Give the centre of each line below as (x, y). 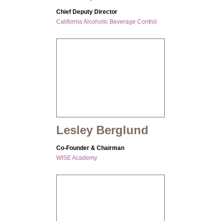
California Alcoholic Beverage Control (107, 22)
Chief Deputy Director (87, 12)
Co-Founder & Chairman (90, 148)
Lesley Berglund (102, 130)
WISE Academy (77, 158)
